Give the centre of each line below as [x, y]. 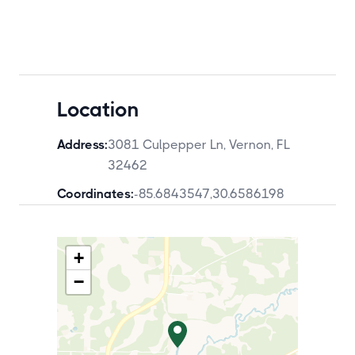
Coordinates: [95, 194]
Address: [82, 145]
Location [98, 109]
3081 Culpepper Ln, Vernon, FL [199, 145]
